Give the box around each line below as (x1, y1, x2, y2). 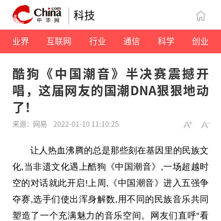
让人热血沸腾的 (30, 145, 93, 155)
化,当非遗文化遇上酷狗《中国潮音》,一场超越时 (12, 161, 209, 172)
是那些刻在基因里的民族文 (101, 145, 209, 155)
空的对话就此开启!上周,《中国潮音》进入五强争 (12, 178, 209, 188)
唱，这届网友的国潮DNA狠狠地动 (12, 81, 209, 99)
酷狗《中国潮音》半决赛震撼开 (12, 64, 209, 82)
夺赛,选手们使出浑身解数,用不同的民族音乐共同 (12, 194, 209, 204)
